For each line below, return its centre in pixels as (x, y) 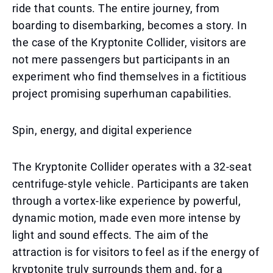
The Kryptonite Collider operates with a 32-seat (132, 167)
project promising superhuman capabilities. (122, 94)
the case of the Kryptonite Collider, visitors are (129, 42)
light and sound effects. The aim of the (111, 235)
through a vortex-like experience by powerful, (127, 201)
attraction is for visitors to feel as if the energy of (136, 252)
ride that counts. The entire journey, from (116, 8)
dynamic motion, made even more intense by (127, 218)
